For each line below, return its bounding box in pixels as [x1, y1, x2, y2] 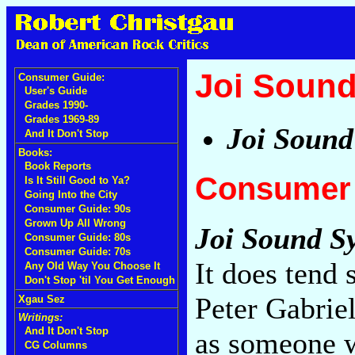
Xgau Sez [18, 293, 65, 305]
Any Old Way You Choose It [25, 260, 160, 272]
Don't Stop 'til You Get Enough [25, 274, 175, 286]
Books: [18, 147, 52, 158]
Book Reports [25, 160, 91, 172]
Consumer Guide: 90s [25, 203, 131, 215]
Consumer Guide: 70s [25, 246, 131, 258]
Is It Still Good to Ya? [25, 174, 130, 186]
